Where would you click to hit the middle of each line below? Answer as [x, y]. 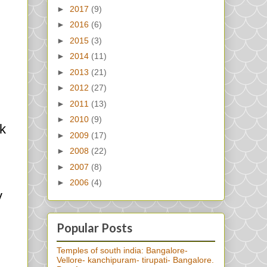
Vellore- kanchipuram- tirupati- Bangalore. [135, 260]
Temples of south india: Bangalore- [122, 251]
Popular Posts [94, 228]
